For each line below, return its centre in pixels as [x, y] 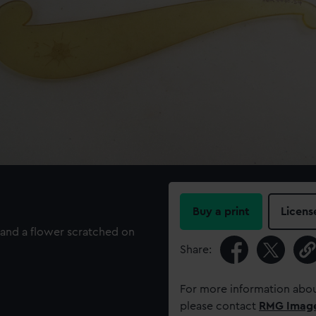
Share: [196, 250]
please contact [219, 306]
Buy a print [221, 212]
